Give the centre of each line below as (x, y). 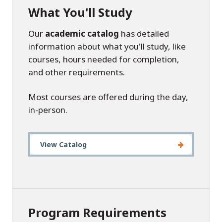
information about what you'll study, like (107, 46)
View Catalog (63, 144)
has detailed (144, 33)
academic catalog (82, 33)
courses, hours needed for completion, (104, 59)
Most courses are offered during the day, (108, 97)
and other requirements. (77, 72)
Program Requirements (97, 212)
